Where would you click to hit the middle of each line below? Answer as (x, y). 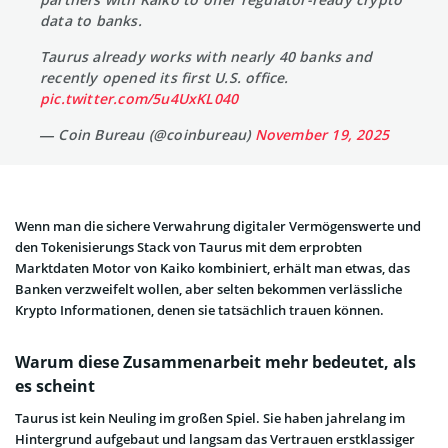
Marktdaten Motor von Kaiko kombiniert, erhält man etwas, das (212, 267)
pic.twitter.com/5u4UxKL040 (139, 98)
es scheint (55, 385)
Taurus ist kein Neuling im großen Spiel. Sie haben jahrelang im (210, 417)
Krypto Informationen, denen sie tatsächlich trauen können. (199, 309)
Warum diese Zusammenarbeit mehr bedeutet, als (215, 361)
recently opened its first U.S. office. (164, 77)
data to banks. (91, 20)
